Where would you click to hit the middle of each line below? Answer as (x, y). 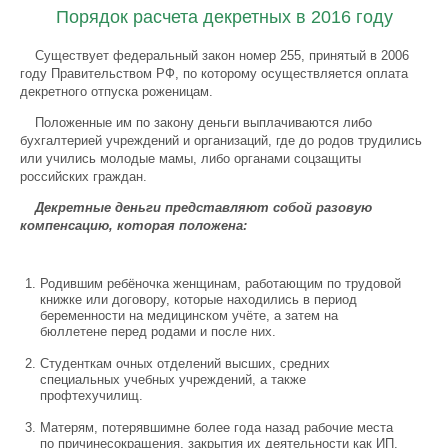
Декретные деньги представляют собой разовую (203, 207)
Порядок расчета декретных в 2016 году (224, 17)
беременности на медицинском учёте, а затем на (189, 315)
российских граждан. (83, 176)
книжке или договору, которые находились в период (198, 299)
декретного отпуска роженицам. (116, 91)
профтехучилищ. (91, 395)
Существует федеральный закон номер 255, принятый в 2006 (222, 55)
